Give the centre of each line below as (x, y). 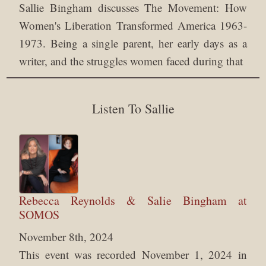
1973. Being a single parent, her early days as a (133, 43)
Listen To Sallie (133, 109)
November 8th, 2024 (66, 237)
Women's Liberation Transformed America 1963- (133, 26)
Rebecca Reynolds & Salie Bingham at (133, 201)
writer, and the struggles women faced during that (131, 61)
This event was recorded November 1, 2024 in (133, 255)
